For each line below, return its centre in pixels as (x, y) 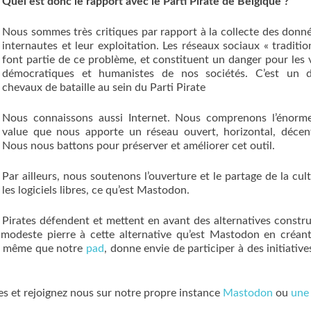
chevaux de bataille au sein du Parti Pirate (104, 87)
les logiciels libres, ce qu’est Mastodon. (96, 190)
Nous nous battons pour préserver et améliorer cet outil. (138, 146)
